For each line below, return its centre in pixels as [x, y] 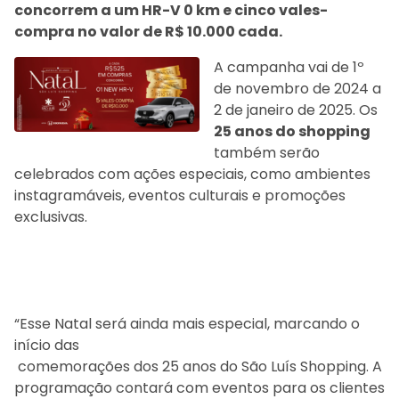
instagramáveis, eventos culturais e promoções [180, 195]
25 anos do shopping [292, 131]
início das [47, 345]
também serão [267, 152]
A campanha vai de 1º [289, 67]
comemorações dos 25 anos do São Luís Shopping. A [198, 366]
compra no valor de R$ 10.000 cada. [148, 31]
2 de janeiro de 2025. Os [296, 110]
